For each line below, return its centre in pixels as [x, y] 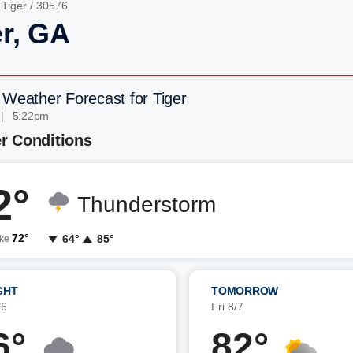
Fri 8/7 [227, 307]
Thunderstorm [147, 204]
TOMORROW [245, 291]
